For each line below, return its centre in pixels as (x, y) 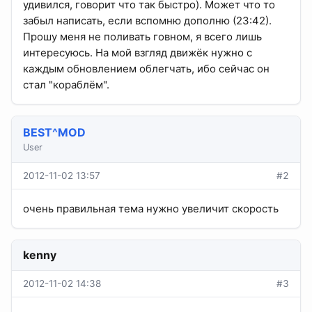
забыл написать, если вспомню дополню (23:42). (147, 21)
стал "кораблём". (66, 85)
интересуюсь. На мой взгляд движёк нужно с (138, 53)
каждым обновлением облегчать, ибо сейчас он (146, 69)
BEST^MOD (54, 133)
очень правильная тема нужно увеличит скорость (151, 209)
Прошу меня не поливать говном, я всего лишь (142, 37)
